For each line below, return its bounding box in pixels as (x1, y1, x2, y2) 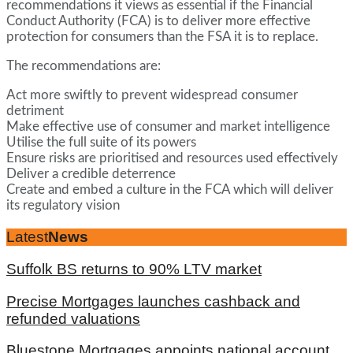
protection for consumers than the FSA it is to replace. (6, 30, 318, 44)
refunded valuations (6, 310, 140, 327)
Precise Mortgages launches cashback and (6, 292, 300, 310)
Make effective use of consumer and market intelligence (6, 120, 330, 134)
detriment (6, 104, 64, 118)
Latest (6, 229, 48, 246)
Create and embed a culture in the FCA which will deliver (6, 183, 333, 197)
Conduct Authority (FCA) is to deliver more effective (6, 14, 310, 28)
